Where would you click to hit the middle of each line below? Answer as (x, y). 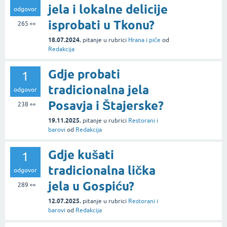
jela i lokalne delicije (108, 10)
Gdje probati (84, 74)
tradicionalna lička (102, 171)
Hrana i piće (144, 40)
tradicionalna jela (99, 90)
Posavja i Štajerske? (106, 106)
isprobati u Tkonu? (101, 25)
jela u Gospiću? (91, 186)
